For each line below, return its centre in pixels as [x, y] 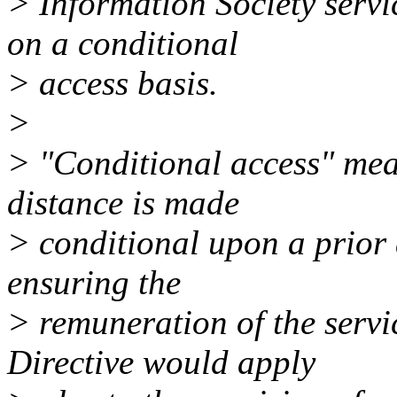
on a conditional [123, 43]
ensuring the [94, 283]
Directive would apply [161, 362]
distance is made [123, 203]
